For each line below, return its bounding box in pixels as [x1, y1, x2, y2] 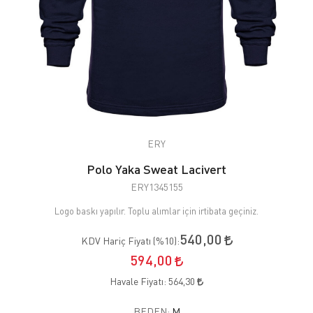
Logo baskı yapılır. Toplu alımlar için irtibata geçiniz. [54, 205, 259, 217]
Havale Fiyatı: [110, 275, 168, 287]
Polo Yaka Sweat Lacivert [87, 161, 226, 177]
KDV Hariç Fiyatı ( [80, 234, 156, 247]
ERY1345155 [130, 180, 183, 193]
